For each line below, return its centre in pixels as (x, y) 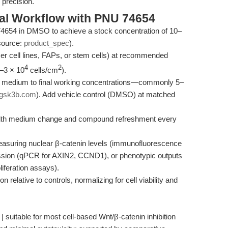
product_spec (47, 43)
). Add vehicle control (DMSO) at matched (106, 94)
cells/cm (43, 70)
